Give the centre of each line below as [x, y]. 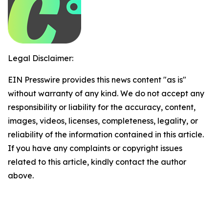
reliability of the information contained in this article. [106, 134]
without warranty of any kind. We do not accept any [106, 93]
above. [21, 175]
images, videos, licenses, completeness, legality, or [103, 120]
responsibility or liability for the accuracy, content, [102, 107]
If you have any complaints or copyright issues [95, 148]
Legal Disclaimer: [41, 58]
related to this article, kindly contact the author [97, 162]
